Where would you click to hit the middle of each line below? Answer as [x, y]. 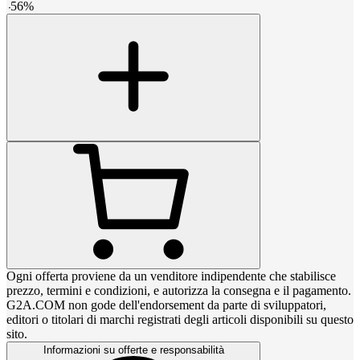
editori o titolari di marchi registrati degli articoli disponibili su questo [180, 319]
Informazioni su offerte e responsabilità [133, 350]
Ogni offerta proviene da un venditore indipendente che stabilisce [171, 276]
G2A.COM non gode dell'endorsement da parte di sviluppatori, [166, 305]
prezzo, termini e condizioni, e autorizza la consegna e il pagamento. [179, 290]
